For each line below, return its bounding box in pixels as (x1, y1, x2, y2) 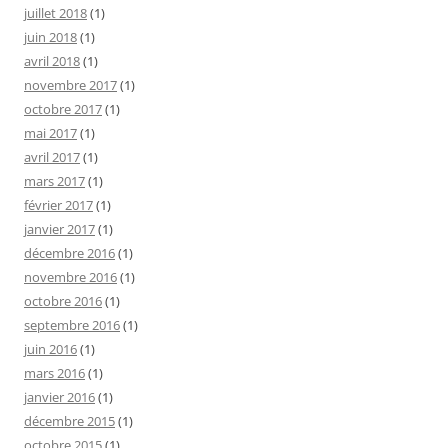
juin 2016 (24, 339, 77, 358)
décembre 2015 (24, 411, 115, 430)
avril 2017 (24, 147, 80, 166)
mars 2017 (24, 171, 85, 190)
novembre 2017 (24, 75, 117, 94)
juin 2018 (24, 27, 77, 46)
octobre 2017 (24, 99, 102, 118)
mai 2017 (24, 123, 77, 142)
